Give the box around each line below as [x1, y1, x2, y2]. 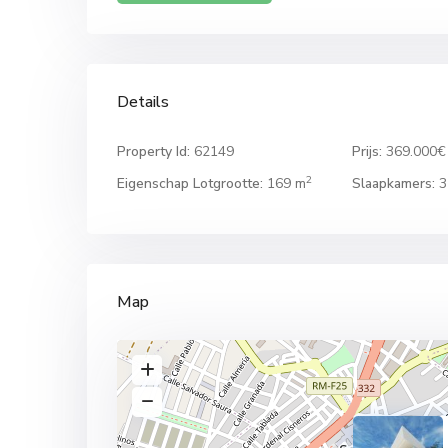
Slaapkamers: [351, 174, 435, 193]
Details [117, 91, 169, 113]
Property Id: [117, 142, 190, 161]
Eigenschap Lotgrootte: [117, 174, 263, 193]
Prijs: [351, 142, 382, 161]
